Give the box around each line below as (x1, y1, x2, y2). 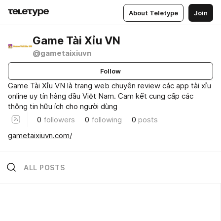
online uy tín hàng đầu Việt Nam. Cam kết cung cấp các (8, 91, 193, 101)
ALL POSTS (24, 163, 65, 172)
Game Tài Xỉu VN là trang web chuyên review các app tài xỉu (8, 81, 211, 90)
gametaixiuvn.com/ (8, 130, 72, 140)
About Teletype (129, 8, 178, 17)
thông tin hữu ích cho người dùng (8, 102, 117, 111)
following (91, 114, 122, 124)
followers (43, 114, 75, 124)
